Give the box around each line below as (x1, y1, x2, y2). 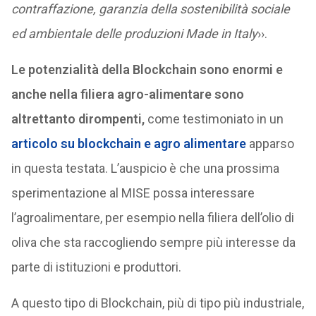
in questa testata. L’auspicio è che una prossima (11, 161, 279, 176)
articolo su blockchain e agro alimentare (11, 136, 246, 151)
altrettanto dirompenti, (11, 111, 145, 126)
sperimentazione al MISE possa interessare (11, 186, 255, 200)
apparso (245, 136, 294, 151)
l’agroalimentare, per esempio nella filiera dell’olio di (11, 210, 294, 225)
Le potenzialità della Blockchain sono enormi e (11, 62, 283, 77)
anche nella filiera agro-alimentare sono (11, 87, 244, 102)
